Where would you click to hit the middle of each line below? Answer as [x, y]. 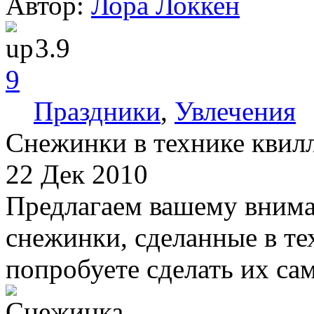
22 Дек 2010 [77, 174]
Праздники [97, 111]
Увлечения [235, 111]
